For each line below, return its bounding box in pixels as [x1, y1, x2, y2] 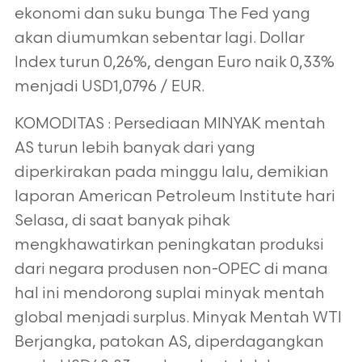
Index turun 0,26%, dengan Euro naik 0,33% [14, 53, 335, 72]
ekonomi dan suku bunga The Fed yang [14, 5, 310, 23]
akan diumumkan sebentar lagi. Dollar [14, 29, 305, 48]
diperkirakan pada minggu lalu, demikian [14, 163, 329, 182]
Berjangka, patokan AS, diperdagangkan [14, 333, 324, 351]
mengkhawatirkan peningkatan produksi [14, 236, 324, 255]
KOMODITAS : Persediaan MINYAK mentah [14, 115, 326, 133]
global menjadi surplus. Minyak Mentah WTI [14, 309, 342, 327]
